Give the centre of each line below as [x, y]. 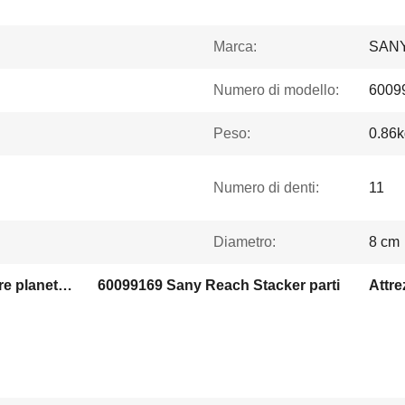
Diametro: [245, 242]
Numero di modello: [276, 90]
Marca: [235, 47]
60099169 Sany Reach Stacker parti [219, 285]
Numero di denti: [266, 188]
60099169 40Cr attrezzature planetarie [65, 285]
